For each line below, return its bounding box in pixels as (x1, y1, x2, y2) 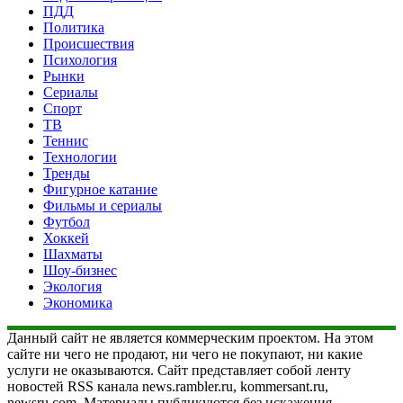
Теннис (43, 132, 88, 148)
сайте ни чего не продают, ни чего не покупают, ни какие (7, 345, 363, 362)
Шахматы (43, 246, 103, 262)
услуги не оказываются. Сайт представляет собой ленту (7, 362, 351, 378)
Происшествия (43, 35, 134, 51)
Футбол (43, 213, 90, 229)
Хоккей (43, 229, 89, 246)
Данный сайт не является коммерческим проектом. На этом (7, 329, 373, 345)
